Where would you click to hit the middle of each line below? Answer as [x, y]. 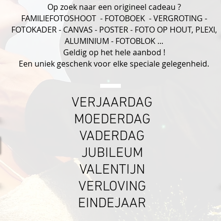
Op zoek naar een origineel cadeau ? [114, 7]
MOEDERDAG [112, 120]
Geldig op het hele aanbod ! [114, 52]
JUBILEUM [112, 153]
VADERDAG [112, 137]
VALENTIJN [112, 170]
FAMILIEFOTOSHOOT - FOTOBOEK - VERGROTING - [114, 18]
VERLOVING [112, 187]
